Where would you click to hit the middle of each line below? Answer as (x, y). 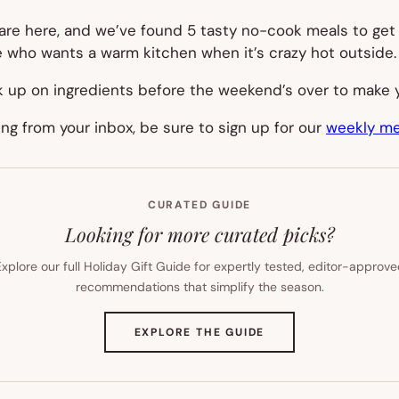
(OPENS (288, 331)
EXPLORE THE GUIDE (199, 332)
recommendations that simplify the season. (199, 286)
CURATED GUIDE (199, 204)
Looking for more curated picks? (199, 234)
